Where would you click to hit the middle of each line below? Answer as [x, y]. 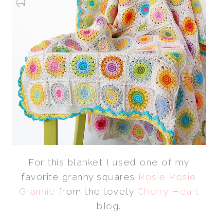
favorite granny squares [80, 176]
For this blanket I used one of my [109, 162]
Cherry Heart [168, 191]
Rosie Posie [167, 176]
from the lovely [96, 191]
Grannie [37, 191]
